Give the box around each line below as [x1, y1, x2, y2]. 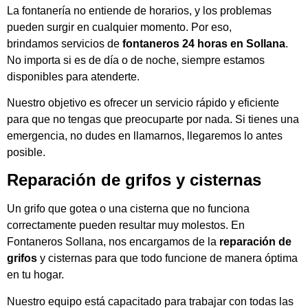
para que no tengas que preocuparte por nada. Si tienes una [7, 113, 299, 126]
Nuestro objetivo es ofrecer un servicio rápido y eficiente [7, 97, 279, 109]
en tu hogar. [7, 269, 64, 281]
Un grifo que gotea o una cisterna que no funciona [7, 203, 250, 215]
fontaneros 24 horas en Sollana [122, 37, 285, 49]
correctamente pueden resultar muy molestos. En [7, 219, 245, 232]
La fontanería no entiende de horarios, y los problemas [7, 4, 272, 16]
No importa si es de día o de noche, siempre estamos [7, 54, 265, 66]
